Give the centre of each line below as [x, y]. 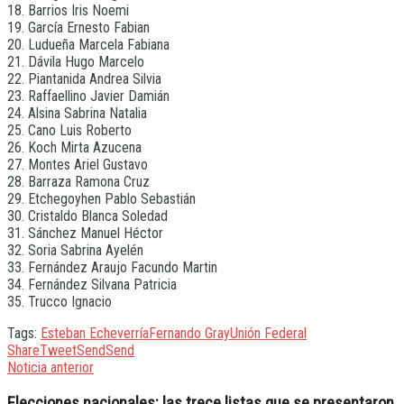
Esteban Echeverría [95, 334]
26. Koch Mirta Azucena [74, 148]
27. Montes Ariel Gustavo [78, 165]
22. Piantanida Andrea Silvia [84, 79]
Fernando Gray [189, 334]
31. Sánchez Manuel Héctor [85, 234]
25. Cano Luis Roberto [69, 131]
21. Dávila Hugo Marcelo [76, 62]
